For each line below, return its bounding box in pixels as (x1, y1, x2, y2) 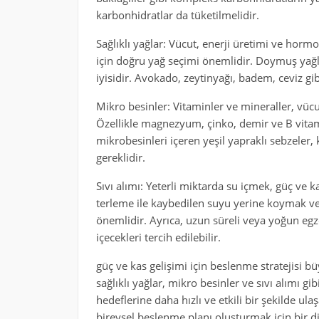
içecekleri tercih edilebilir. (95, 230, 221, 244)
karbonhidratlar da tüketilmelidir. (95, 8, 259, 22)
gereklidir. (95, 150, 145, 164)
